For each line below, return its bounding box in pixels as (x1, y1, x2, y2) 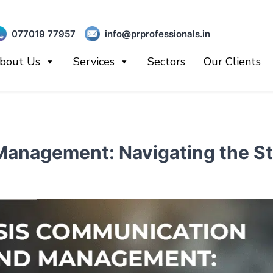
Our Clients (203, 54, 261, 69)
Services (73, 54, 115, 69)
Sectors (147, 54, 185, 69)
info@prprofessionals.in (104, 27, 210, 40)
